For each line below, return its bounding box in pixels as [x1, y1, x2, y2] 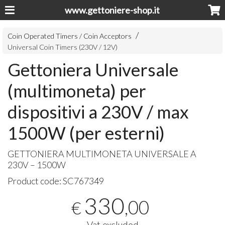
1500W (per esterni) [8, 122, 165, 144]
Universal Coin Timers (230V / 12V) [8, 43, 118, 52]
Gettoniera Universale [8, 59, 179, 80]
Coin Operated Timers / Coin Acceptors [8, 32, 132, 41]
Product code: [8, 175, 63, 187]
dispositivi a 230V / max [8, 101, 189, 123]
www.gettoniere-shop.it [65, 5, 160, 16]
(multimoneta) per [8, 80, 147, 101]
